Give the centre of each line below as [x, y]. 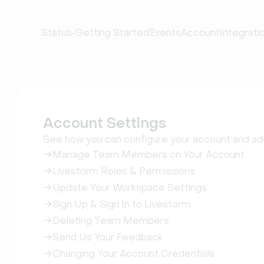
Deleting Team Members [111, 221]
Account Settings [105, 123]
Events [165, 33]
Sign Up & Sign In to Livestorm [121, 204]
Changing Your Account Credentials [133, 254]
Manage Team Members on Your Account [148, 155]
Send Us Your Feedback [108, 237]
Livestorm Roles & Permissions [124, 171]
